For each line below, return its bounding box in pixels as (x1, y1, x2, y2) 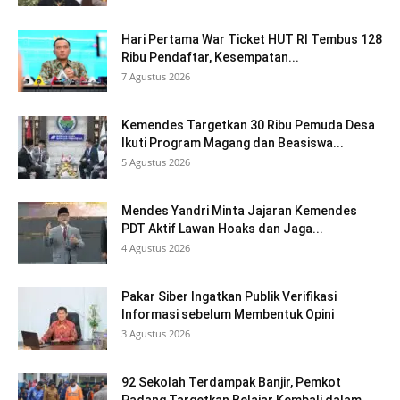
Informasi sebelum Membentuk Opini (121, 306, 334, 321)
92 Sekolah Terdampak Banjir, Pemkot (121, 374, 341, 389)
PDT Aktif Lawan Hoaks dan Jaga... (121, 221, 323, 236)
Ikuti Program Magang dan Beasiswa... (121, 135, 344, 150)
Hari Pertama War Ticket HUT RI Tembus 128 (121, 31, 382, 46)
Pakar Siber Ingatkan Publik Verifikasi (121, 288, 337, 304)
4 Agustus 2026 (121, 240, 190, 254)
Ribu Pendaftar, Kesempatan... (121, 49, 299, 64)
